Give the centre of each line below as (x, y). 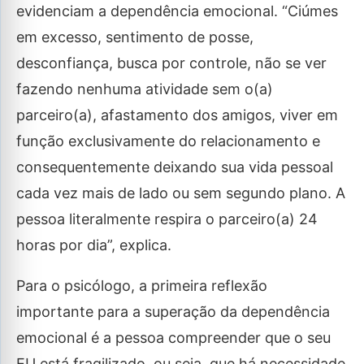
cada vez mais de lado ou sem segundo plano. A (181, 193)
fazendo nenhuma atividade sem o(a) (145, 89)
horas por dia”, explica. (94, 245)
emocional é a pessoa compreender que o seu (173, 338)
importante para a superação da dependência (173, 312)
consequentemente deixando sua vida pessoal (175, 167)
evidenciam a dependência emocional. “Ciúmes (177, 11)
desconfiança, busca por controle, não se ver (171, 63)
